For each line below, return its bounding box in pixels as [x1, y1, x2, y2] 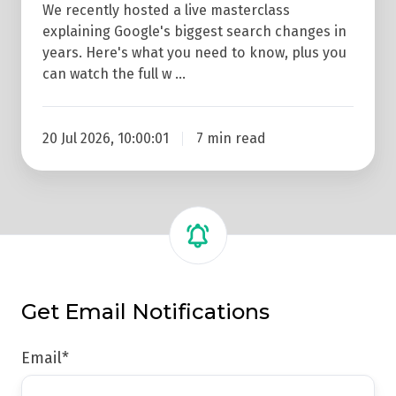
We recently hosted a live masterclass [42, 2, 290, 19]
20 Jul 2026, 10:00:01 [42, 130, 169, 148]
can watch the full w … [42, 65, 186, 83]
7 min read [195, 130, 266, 148]
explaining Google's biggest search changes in [42, 23, 346, 41]
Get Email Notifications [21, 299, 270, 325]
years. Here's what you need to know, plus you [42, 44, 346, 62]
